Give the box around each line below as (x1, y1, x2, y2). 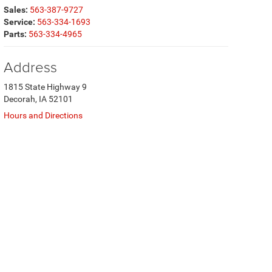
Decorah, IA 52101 (4, 94, 73, 104)
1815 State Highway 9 (4, 82, 87, 92)
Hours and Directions (4, 110, 83, 120)
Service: (4, 17, 35, 27)
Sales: (4, 5, 28, 15)
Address (4, 56, 57, 76)
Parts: (4, 29, 27, 39)
